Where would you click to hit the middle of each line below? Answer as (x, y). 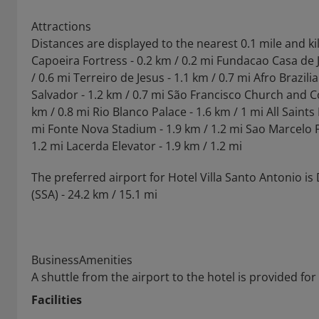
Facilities (57, 300)
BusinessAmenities (82, 260)
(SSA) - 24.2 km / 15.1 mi (94, 194)
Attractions (61, 26)
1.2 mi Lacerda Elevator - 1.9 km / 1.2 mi (137, 146)
